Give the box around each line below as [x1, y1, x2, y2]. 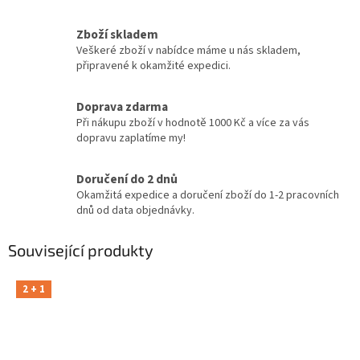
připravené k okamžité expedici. [76, 58, 231, 75]
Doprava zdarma [76, 98, 168, 117]
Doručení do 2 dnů [76, 170, 178, 189]
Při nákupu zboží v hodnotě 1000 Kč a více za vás [76, 115, 309, 132]
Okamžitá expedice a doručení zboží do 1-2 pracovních [76, 187, 339, 204]
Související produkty [8, 240, 153, 260]
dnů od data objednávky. [76, 202, 194, 219]
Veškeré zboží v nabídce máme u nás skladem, [76, 43, 301, 59]
